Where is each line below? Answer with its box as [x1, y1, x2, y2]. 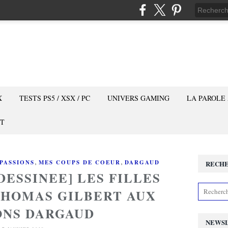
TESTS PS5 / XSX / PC [19, 93, 90, 103]
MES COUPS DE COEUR [38, 158, 121, 166]
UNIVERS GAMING [107, 93, 169, 103]
